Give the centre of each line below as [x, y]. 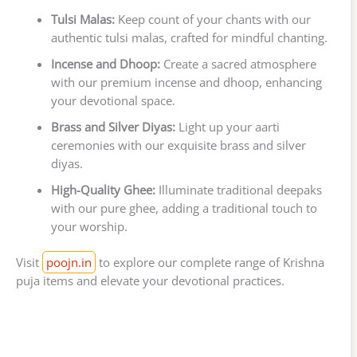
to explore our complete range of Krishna [210, 263]
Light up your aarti [227, 127]
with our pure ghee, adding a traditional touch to [184, 208]
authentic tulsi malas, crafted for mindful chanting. [189, 38]
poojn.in [69, 263]
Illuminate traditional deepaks [238, 190]
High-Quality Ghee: [103, 190]
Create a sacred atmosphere [238, 64]
